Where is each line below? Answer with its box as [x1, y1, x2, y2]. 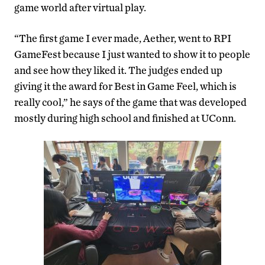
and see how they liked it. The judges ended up [14, 63, 222, 76]
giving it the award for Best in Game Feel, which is [14, 79, 237, 92]
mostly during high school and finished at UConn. [14, 111, 236, 124]
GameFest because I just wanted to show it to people [14, 47, 250, 60]
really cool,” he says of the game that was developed [14, 95, 247, 108]
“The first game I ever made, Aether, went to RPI [14, 31, 231, 44]
